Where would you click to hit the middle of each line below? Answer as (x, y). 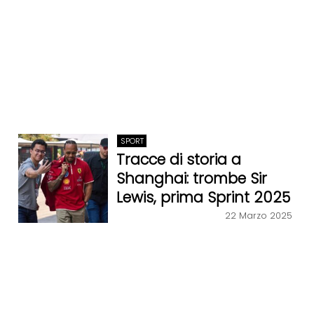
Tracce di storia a (179, 160)
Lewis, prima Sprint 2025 (204, 198)
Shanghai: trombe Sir (192, 179)
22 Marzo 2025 (259, 215)
